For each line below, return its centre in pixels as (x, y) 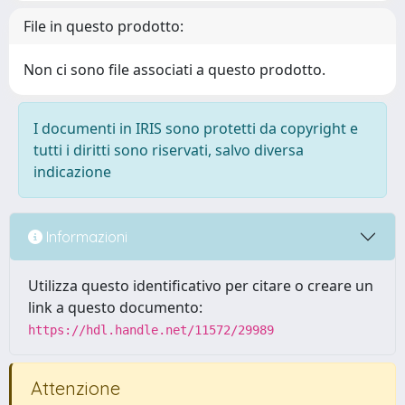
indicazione (72, 172)
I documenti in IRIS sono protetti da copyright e (196, 128)
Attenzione (73, 388)
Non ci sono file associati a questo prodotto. (174, 70)
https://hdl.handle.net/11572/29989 (151, 330)
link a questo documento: (115, 307)
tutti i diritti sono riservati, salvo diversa (169, 150)
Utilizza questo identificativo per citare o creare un (201, 286)
